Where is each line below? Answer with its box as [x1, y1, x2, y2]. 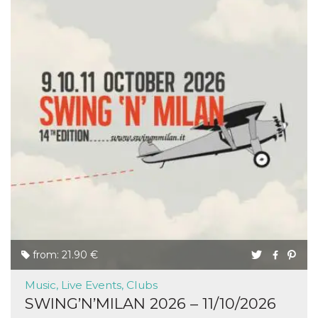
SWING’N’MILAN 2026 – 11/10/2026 [25, 295, 276, 312]
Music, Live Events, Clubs [25, 278, 158, 292]
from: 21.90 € [30, 248, 98, 261]
